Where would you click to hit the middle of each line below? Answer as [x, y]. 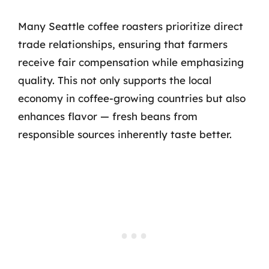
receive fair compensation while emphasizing [131, 62]
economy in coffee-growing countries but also [132, 98]
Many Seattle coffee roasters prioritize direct [131, 26]
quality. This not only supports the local [115, 80]
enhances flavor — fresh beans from [108, 116]
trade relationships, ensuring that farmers [123, 44]
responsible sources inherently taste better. [125, 134]
